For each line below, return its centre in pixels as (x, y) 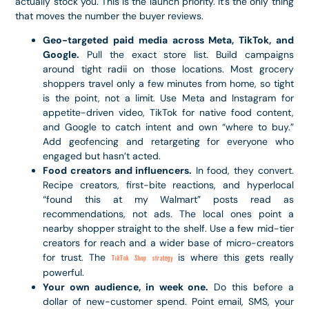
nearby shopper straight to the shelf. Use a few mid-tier (168, 229)
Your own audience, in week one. (126, 287)
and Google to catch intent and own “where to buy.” (168, 127)
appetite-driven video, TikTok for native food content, (168, 113)
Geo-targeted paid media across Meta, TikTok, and (168, 40)
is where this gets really (233, 258)
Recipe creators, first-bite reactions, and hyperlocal (168, 185)
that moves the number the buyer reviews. (110, 16)
